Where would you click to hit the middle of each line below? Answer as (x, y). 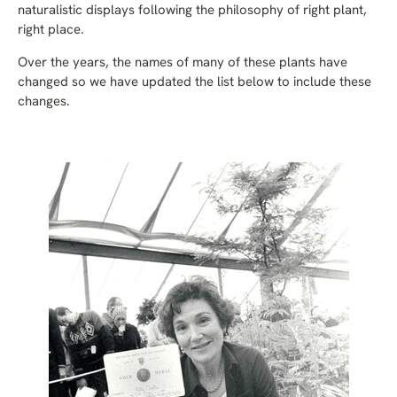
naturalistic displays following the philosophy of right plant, (192, 12)
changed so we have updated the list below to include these (195, 83)
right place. (51, 31)
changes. (44, 103)
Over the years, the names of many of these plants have (183, 64)
